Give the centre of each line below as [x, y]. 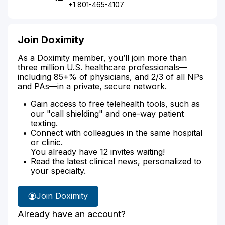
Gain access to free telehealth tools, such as [115, 104]
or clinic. [47, 142]
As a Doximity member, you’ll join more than [102, 58]
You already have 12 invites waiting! [98, 151]
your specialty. [58, 171]
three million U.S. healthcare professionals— [102, 67]
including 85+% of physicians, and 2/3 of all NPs [110, 77]
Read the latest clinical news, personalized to [116, 161]
